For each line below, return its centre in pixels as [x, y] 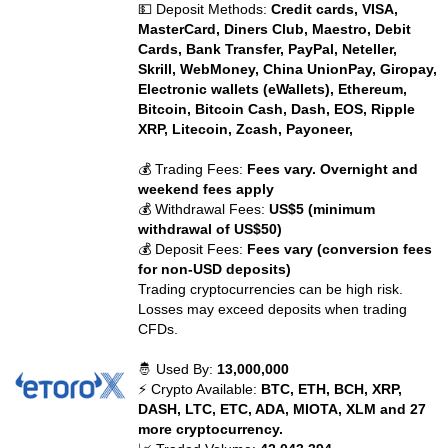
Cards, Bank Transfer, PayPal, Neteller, [268, 49]
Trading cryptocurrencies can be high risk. [271, 289]
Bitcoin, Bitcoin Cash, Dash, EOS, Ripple [277, 109]
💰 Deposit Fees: [193, 249]
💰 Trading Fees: [193, 169]
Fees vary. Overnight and [333, 169]
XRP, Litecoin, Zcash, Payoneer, [246, 129]
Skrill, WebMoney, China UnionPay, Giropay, [288, 69]
